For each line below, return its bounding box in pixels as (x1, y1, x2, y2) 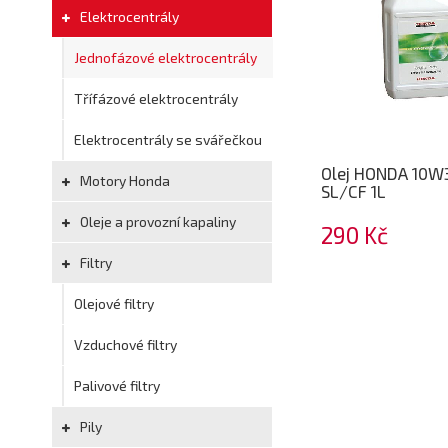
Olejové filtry (74, 295, 154, 312)
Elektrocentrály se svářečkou (74, 131, 262, 148)
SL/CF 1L (321, 181, 386, 201)
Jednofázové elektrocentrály (74, 49, 257, 66)
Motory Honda (77, 172, 170, 189)
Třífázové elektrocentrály (74, 90, 238, 107)
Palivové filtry (74, 377, 160, 394)
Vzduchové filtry (74, 336, 177, 353)
